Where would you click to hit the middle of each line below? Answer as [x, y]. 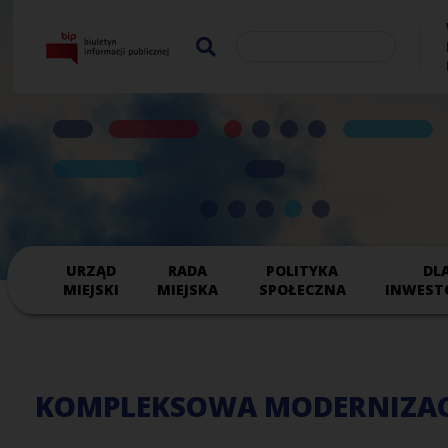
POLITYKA [302, 270]
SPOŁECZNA [302, 289]
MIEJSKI [90, 289]
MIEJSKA [187, 289]
